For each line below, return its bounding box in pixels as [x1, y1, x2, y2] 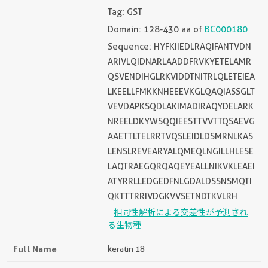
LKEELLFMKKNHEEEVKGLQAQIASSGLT [108, 86, 255, 97]
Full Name [13, 243, 57, 255]
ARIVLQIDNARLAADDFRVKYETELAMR [108, 56, 251, 67]
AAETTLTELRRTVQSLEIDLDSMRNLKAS [108, 130, 253, 142]
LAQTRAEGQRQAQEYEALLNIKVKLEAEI [108, 160, 255, 172]
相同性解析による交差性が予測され [114, 207, 248, 217]
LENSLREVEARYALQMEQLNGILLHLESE [108, 145, 254, 157]
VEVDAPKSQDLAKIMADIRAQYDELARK [108, 100, 254, 112]
